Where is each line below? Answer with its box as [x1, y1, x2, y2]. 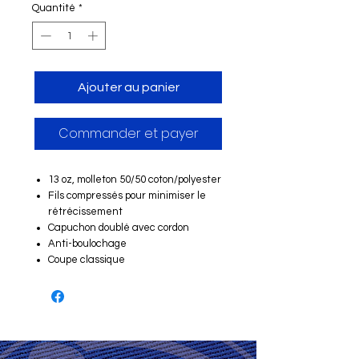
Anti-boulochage [48, 238, 127, 250]
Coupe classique [48, 254, 125, 266]
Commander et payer [58, 124, 199, 143]
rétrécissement [48, 206, 123, 218]
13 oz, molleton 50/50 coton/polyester [48, 174, 221, 186]
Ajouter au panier [77, 81, 179, 95]
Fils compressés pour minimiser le [48, 190, 206, 202]
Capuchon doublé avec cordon [48, 222, 189, 234]
